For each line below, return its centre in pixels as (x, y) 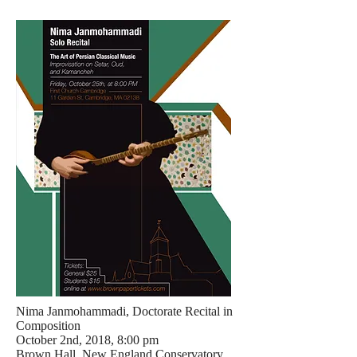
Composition (48, 326)
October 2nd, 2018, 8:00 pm (87, 340)
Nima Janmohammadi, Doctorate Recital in (124, 311)
